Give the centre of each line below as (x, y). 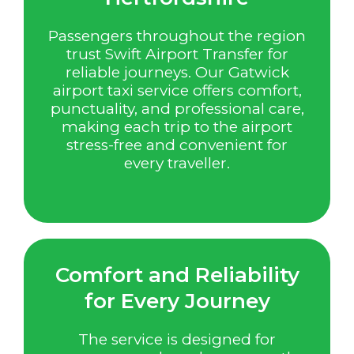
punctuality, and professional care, (177, 109)
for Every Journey (177, 301)
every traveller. (177, 164)
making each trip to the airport (177, 127)
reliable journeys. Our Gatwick (177, 73)
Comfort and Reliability (177, 275)
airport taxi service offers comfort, (177, 91)
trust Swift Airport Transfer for (177, 55)
